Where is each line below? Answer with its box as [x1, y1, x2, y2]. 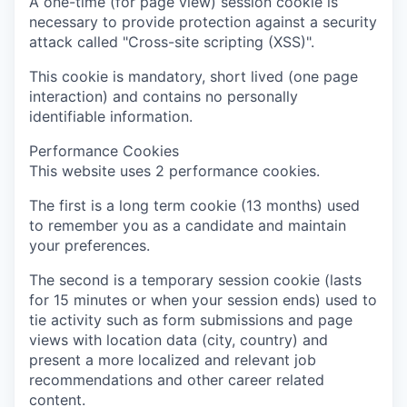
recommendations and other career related [29, 371, 324, 390]
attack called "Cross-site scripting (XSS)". [29, 33, 314, 52]
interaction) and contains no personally [29, 87, 298, 106]
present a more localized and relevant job [29, 351, 316, 370]
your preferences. [29, 236, 150, 255]
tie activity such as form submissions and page [29, 311, 352, 330]
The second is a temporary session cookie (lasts [29, 271, 362, 290]
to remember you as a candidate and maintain [29, 216, 346, 235]
